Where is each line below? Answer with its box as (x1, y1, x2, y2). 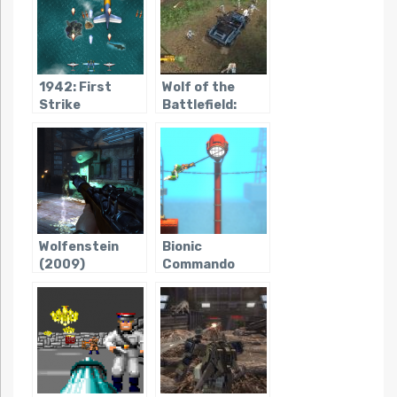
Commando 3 (161, 114, 246, 130)
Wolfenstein (38, 238, 119, 254)
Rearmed (161, 274, 221, 290)
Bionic (161, 238, 202, 254)
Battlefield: (161, 97, 237, 113)
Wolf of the (161, 79, 235, 95)
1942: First (38, 79, 112, 95)
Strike (38, 97, 81, 113)
